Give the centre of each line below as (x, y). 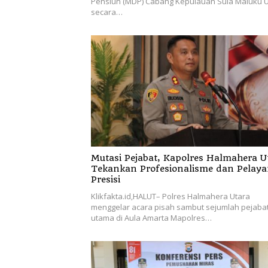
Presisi (106, 179)
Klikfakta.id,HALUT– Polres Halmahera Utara (170, 196)
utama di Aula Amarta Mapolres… (151, 217)
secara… (107, 12)
